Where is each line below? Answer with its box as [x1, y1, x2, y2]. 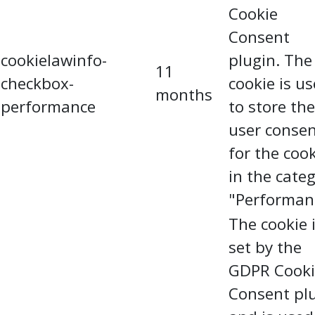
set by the [229, 236, 302, 258]
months [155, 84, 212, 105]
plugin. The [229, 49, 312, 71]
